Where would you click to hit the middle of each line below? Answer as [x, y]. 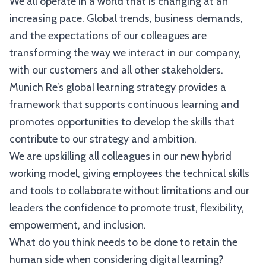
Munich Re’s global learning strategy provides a [118, 87]
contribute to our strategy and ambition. [103, 139]
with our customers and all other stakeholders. [116, 70]
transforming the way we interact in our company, [125, 53]
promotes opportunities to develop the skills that [122, 122]
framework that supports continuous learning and [124, 104]
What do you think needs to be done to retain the [123, 242]
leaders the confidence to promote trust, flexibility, [127, 208]
